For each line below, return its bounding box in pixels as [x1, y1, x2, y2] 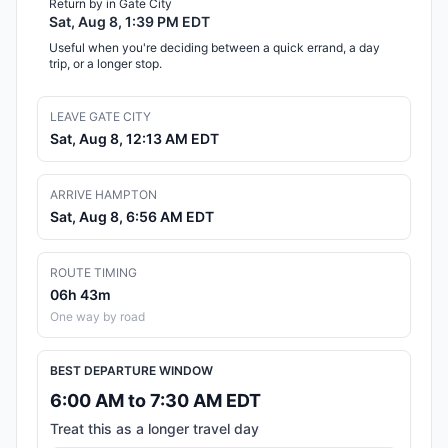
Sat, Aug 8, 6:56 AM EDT [50, 208, 214, 226]
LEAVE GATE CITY [50, 109, 151, 125]
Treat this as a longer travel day [50, 420, 259, 438]
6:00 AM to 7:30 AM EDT [50, 390, 261, 412]
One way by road [50, 309, 145, 325]
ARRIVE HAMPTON [50, 187, 157, 203]
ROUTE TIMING [50, 265, 137, 281]
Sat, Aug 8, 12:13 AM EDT [50, 130, 219, 148]
